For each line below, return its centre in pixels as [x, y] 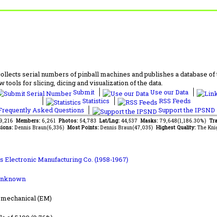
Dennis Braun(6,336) [41, 127]
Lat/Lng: [110, 120]
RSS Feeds [174, 101]
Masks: [150, 120]
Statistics [96, 101]
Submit [84, 92]
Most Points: [84, 127]
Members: [29, 120]
